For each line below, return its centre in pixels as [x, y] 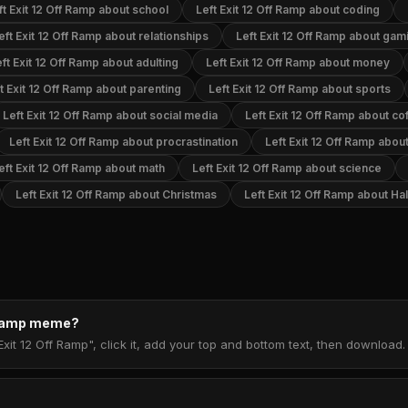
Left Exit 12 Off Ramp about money [298, 62]
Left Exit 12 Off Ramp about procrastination [123, 142]
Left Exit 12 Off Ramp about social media [110, 115]
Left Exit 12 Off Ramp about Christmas [116, 194]
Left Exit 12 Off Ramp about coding [288, 10]
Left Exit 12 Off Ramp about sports [300, 89]
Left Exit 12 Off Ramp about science [287, 168]
